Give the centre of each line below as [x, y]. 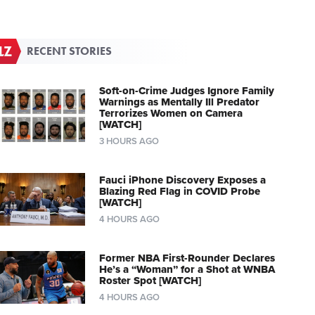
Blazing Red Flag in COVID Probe [179, 191]
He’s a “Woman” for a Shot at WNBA [187, 269]
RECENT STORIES [70, 51]
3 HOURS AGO [129, 141]
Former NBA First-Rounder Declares [187, 258]
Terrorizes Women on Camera [171, 113]
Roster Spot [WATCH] [150, 280]
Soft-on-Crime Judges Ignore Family [186, 90]
